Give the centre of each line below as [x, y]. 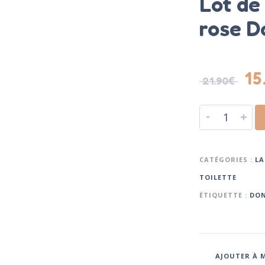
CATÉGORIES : [227, 160]
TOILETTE [218, 177]
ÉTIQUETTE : [224, 195]
